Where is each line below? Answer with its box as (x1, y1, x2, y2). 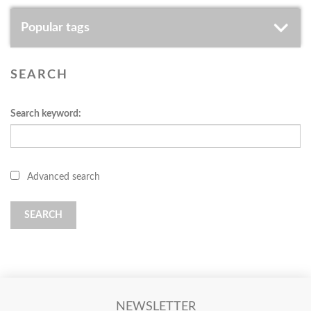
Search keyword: (10, 109, 81, 119)
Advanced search (27, 172, 100, 182)
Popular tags (21, 22, 90, 34)
